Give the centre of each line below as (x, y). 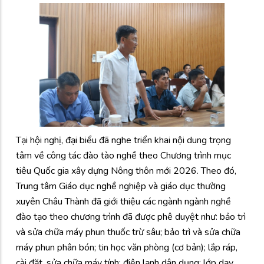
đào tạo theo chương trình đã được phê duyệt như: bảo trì (131, 217)
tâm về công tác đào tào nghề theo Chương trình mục (123, 156)
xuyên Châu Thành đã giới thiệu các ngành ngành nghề (123, 202)
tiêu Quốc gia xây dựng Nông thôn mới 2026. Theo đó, (126, 171)
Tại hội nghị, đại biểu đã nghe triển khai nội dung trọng (123, 141)
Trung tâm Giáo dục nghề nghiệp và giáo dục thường (121, 187)
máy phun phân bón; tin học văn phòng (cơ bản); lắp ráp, (127, 248)
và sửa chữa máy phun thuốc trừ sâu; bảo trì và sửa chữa (128, 232)
